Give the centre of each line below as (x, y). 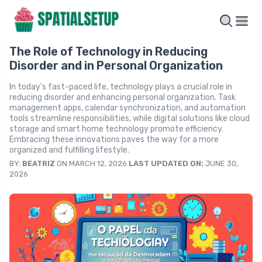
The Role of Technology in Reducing (108, 52)
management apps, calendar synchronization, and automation (127, 108)
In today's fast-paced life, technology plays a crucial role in (121, 87)
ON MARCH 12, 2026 (92, 164)
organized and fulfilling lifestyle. (69, 150)
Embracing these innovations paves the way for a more (114, 140)
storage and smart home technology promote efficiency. (116, 129)
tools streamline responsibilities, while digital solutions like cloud (130, 119)
